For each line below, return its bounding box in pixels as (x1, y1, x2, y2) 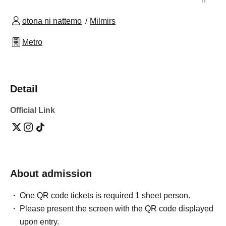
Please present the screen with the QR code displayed (20, 204, 214, 213)
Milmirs (90, 16, 116, 25)
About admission (10, 167, 92, 179)
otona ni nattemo (22, 16, 82, 25)
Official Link (10, 105, 55, 115)
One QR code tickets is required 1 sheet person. (20, 191, 191, 200)
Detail (10, 83, 38, 94)
